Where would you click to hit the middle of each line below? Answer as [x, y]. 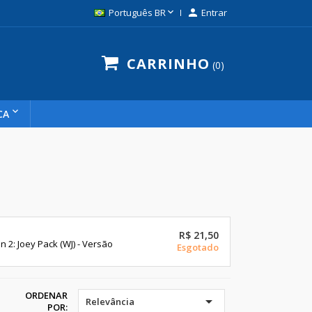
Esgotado [198, 248]
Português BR [137, 13]
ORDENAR [47, 296]
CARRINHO [168, 64]
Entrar [214, 13]
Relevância [110, 302]
